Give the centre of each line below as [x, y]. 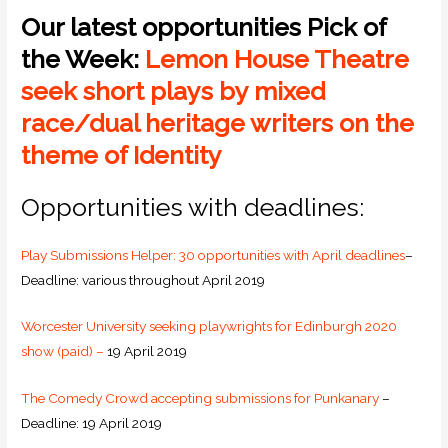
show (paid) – [63, 351]
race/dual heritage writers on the [218, 122]
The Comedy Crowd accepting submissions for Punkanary [200, 398]
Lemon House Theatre [277, 58]
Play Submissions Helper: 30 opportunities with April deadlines [213, 254]
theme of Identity [122, 154]
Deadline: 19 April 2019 [92, 423]
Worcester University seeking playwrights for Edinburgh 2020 [209, 326]
